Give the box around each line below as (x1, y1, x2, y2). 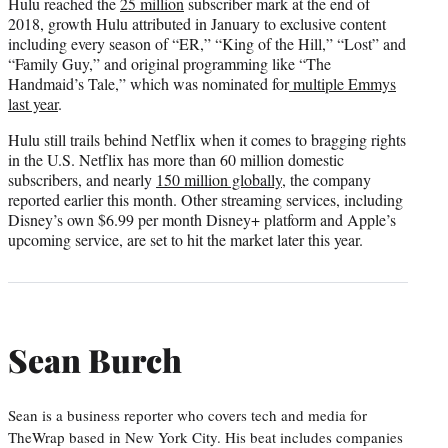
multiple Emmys (289, 73, 396, 95)
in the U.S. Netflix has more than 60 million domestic (8, 149, 344, 171)
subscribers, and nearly (8, 169, 156, 191)
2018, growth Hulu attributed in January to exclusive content (8, 13, 386, 35)
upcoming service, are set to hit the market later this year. (8, 229, 363, 251)
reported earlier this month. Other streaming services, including (8, 189, 403, 211)
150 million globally (156, 169, 282, 191)
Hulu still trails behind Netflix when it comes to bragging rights (8, 129, 406, 151)
